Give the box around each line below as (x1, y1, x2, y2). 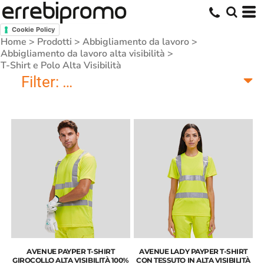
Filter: (21, 73, 60, 91)
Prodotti (37, 35, 72, 49)
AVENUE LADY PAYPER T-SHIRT (139, 247, 247, 256)
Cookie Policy (12, 25, 55, 34)
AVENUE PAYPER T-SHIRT (27, 247, 115, 256)
